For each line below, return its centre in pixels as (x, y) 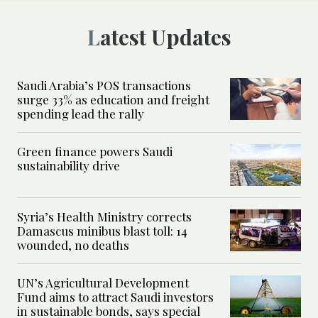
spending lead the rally (81, 114)
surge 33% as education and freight (113, 100)
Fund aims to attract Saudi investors (115, 297)
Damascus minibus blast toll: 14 (102, 231)
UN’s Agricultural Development (103, 283)
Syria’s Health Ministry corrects (104, 217)
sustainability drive (68, 166)
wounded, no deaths (73, 245)
